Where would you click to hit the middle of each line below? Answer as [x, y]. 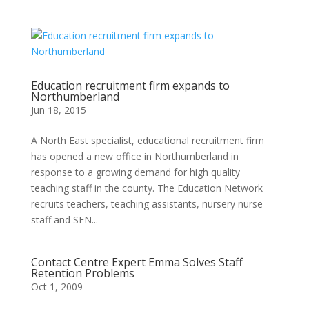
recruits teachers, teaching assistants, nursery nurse [147, 203]
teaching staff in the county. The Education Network [147, 188]
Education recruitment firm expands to [130, 85]
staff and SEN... [64, 219]
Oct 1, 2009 [57, 286]
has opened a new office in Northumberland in [134, 156]
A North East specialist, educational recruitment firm [147, 140]
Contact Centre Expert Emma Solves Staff [137, 262]
